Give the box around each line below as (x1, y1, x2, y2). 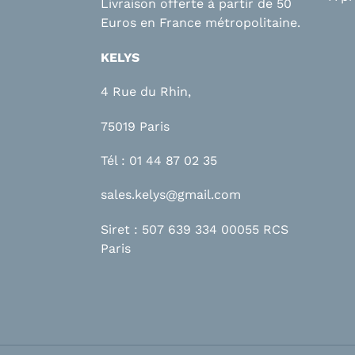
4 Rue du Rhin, (101, 84, 191, 100)
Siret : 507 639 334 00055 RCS (101, 221, 288, 237)
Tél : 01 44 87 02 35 (101, 153, 217, 169)
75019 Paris (101, 118, 170, 134)
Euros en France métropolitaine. (101, 15, 300, 31)
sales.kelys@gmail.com (101, 187, 241, 203)
